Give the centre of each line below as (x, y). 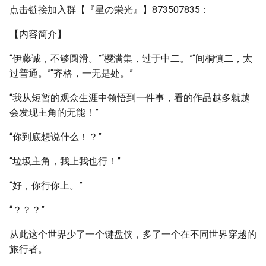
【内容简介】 (38, 34)
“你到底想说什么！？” (56, 137)
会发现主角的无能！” (54, 113)
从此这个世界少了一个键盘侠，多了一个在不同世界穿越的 (133, 234)
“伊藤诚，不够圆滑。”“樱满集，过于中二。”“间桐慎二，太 (131, 58)
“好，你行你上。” (46, 186)
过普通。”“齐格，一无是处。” (71, 73)
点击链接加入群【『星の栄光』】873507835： (110, 10)
